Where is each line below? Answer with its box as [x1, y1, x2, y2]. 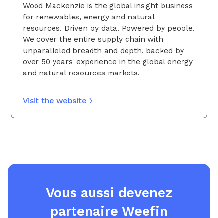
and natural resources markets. [23, 68, 142, 78]
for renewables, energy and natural [23, 12, 154, 22]
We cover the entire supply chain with [23, 35, 163, 44]
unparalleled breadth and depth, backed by [23, 46, 184, 55]
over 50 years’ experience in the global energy [23, 57, 193, 67]
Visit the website [23, 96, 87, 106]
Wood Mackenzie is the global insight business [23, 1, 193, 11]
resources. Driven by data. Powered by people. [23, 23, 195, 33]
